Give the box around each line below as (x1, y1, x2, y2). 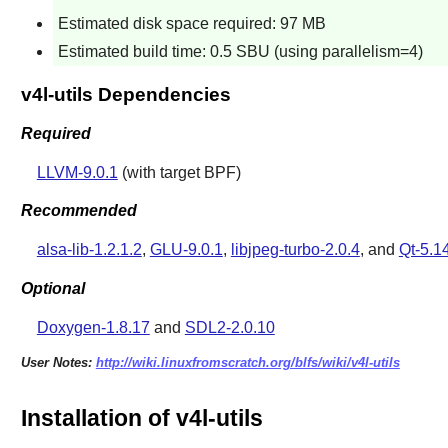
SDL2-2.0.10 (184, 318, 275, 336)
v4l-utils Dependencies (20, 84, 231, 106)
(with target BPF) (117, 163, 241, 181)
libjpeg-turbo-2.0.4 (230, 241, 360, 259)
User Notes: (20, 354, 96, 370)
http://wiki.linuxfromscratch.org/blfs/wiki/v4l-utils (95, 354, 400, 370)
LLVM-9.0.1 (36, 163, 118, 181)
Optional (20, 279, 85, 297)
